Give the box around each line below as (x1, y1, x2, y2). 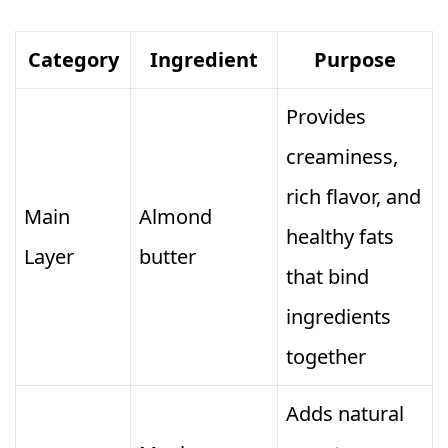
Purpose (314, 46, 396, 74)
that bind (286, 263, 369, 291)
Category (27, 46, 119, 74)
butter (139, 243, 196, 271)
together (286, 343, 366, 371)
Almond (139, 203, 212, 231)
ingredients (286, 303, 391, 331)
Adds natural (286, 400, 404, 428)
